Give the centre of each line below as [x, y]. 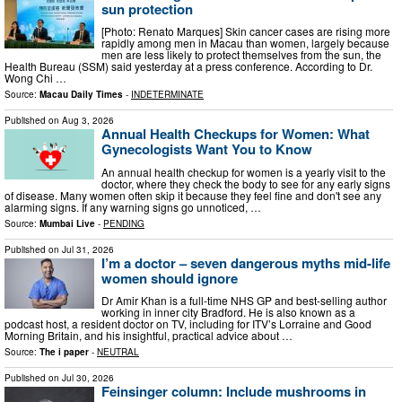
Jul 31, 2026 [88, 249]
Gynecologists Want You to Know [207, 149]
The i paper [64, 352]
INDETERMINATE [167, 95]
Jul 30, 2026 [88, 378]
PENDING [124, 223]
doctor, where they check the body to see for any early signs [246, 183]
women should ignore [170, 278]
